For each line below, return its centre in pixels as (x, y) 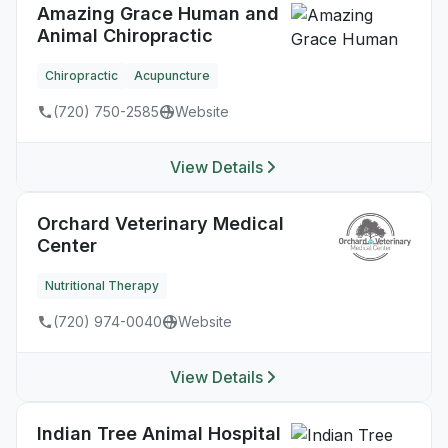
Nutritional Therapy (102, 285)
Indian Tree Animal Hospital (159, 433)
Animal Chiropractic (125, 35)
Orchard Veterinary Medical (160, 223)
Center (67, 245)
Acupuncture (172, 75)
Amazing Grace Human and (158, 13)
